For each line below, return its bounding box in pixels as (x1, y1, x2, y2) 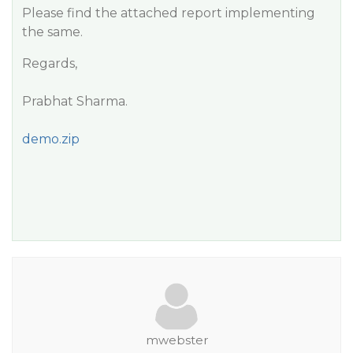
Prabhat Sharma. (22, 94, 128, 109)
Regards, (22, 56, 77, 71)
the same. (22, 24, 83, 39)
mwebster (145, 333, 208, 347)
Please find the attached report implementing (22, 6, 315, 20)
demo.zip (22, 132, 80, 147)
